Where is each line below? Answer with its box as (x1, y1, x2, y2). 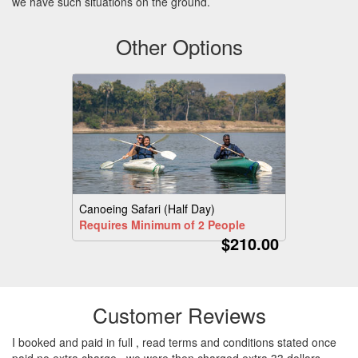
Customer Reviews (92, 299, 266, 329)
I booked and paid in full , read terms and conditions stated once (12, 334, 336, 351)
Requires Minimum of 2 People (78, 216, 245, 233)
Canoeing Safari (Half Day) (78, 200, 215, 217)
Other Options (115, 30, 243, 61)
